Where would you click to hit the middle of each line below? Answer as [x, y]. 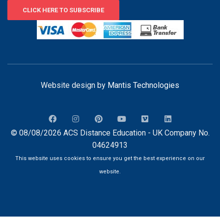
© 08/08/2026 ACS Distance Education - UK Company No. [110, 133]
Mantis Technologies [143, 85]
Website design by [74, 85]
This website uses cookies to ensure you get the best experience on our [110, 158]
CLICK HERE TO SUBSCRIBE [63, 10]
